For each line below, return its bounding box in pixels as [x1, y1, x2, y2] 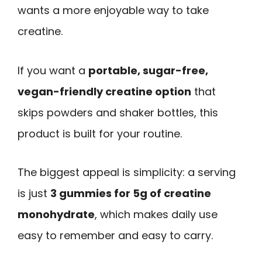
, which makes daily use [95, 207, 218, 222]
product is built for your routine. [18, 126, 182, 141]
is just [18, 186, 50, 201]
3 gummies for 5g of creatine [50, 186, 211, 201]
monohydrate [18, 207, 95, 222]
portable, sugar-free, [88, 63, 208, 78]
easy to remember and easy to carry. [18, 228, 213, 243]
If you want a [18, 63, 88, 78]
